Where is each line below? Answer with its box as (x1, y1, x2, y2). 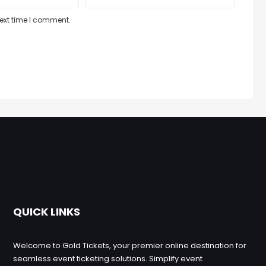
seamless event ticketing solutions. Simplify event (13, 253, 203, 264)
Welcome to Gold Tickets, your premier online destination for (13, 240, 247, 251)
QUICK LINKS (13, 204, 81, 219)
